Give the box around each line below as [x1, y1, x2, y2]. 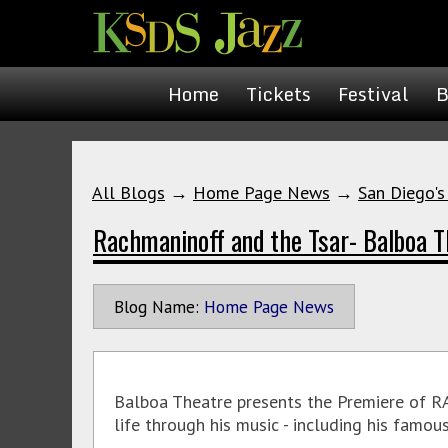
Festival [338, 79, 409, 109]
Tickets [246, 79, 311, 109]
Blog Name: [114, 295, 199, 318]
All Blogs [92, 181, 165, 204]
